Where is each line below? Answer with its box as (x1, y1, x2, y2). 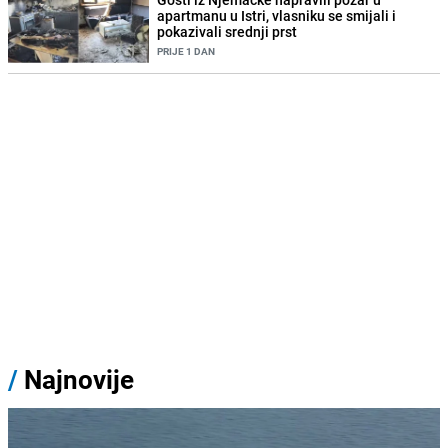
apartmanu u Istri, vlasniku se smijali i (157, 6, 397, 26)
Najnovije (24, 362, 134, 398)
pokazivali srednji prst (157, 22, 298, 42)
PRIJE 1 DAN (157, 44, 216, 59)
